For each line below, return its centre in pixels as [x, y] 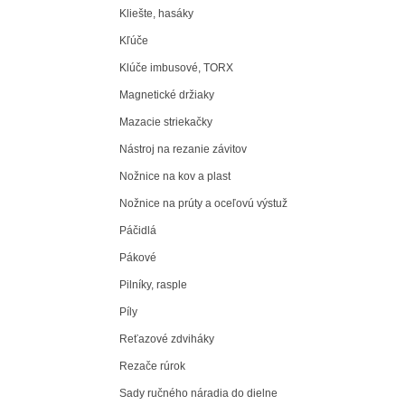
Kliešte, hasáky [156, 13]
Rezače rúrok [152, 366]
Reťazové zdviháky [167, 339]
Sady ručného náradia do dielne [198, 393]
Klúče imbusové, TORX [176, 67]
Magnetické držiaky [167, 94]
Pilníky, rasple [153, 284]
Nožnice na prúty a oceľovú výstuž [203, 203]
